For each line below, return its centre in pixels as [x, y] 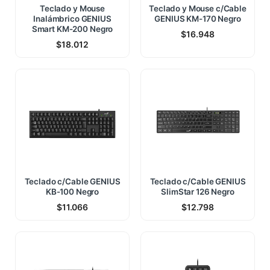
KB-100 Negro [72, 191]
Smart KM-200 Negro [72, 29]
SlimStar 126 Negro [198, 191]
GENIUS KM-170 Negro [198, 18]
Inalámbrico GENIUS [72, 18]
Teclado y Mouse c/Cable [198, 8]
